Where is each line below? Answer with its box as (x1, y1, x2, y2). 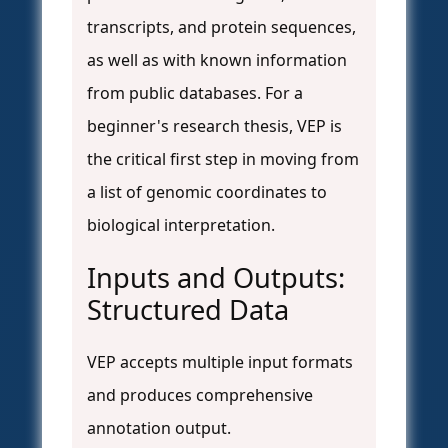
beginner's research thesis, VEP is (87, 115, 342, 138)
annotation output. (87, 417, 231, 440)
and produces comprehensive (87, 384, 313, 407)
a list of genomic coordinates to (87, 181, 327, 204)
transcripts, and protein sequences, (87, 16, 356, 39)
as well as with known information (87, 49, 347, 72)
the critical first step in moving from (87, 148, 359, 171)
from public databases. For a (87, 82, 303, 105)
